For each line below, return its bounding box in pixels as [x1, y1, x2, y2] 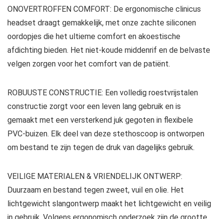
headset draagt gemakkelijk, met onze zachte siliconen [7, 18, 196, 28]
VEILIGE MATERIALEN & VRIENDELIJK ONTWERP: [7, 172, 182, 181]
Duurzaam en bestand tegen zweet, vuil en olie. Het [7, 185, 184, 195]
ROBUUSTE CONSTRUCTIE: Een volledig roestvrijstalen [7, 88, 198, 98]
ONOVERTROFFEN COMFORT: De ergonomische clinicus [7, 4, 201, 14]
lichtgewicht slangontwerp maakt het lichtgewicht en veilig [7, 199, 211, 209]
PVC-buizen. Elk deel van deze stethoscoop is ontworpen [7, 129, 204, 139]
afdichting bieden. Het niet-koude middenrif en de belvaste [7, 45, 210, 55]
